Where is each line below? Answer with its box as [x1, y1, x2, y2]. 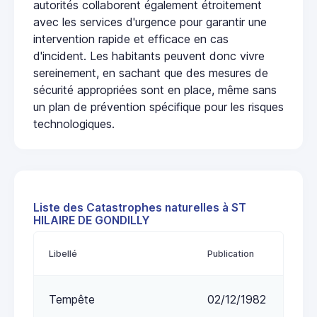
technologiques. [33, 116, 115, 131]
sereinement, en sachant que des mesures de [33, 65, 268, 80]
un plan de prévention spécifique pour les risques [33, 99, 284, 114]
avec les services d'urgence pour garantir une [33, 14, 267, 29]
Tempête [49, 292, 95, 306]
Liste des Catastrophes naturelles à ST [33, 200, 246, 214]
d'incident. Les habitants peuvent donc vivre [33, 48, 265, 63]
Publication [207, 248, 254, 259]
